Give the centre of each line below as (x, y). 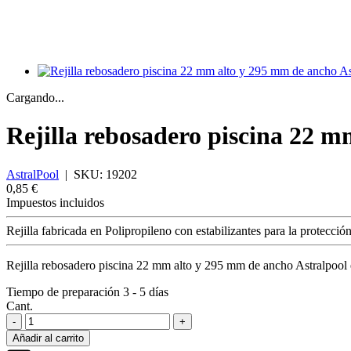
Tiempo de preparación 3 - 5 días (87, 291)
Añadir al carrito (48, 338)
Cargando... (35, 98)
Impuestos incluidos (55, 202)
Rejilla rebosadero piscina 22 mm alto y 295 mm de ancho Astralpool (177, 265)
